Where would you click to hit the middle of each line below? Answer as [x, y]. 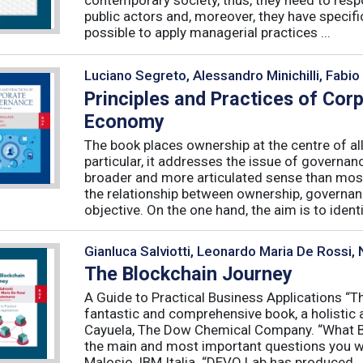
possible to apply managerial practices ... [207, 32]
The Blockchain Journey [188, 273]
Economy [124, 121]
